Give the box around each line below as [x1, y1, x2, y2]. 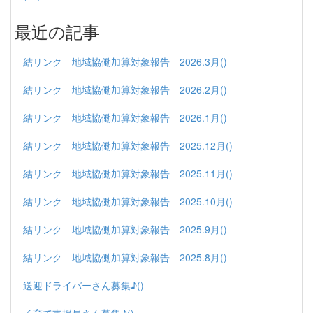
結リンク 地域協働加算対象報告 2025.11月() [23, 166, 233, 181]
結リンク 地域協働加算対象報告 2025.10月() [23, 194, 233, 209]
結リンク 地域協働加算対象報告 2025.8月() [23, 250, 227, 265]
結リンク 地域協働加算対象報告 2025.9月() [23, 222, 227, 237]
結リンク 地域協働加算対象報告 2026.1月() [23, 110, 227, 125]
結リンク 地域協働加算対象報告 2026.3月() [23, 54, 227, 69]
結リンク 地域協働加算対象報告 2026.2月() [23, 82, 227, 97]
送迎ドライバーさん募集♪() [23, 278, 144, 293]
